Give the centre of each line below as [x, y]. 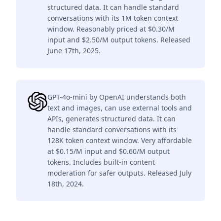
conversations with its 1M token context [113, 18]
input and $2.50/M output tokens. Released [119, 40]
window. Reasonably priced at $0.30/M [111, 29]
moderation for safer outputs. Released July [119, 173]
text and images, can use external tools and [120, 108]
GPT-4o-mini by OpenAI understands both [117, 97]
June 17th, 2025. [74, 51]
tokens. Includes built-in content [101, 162]
